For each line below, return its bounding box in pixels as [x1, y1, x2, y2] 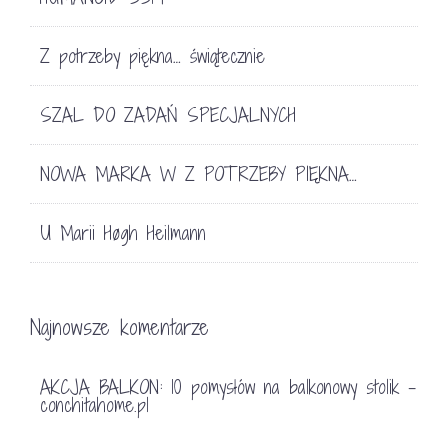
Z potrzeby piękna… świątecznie [40, 42, 265, 69]
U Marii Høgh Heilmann [40, 219, 206, 246]
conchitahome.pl [40, 391, 149, 418]
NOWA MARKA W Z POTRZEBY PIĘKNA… [40, 160, 357, 187]
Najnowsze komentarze [30, 312, 209, 342]
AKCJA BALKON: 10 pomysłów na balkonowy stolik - [40, 373, 416, 400]
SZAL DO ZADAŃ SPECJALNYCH [40, 101, 296, 128]
